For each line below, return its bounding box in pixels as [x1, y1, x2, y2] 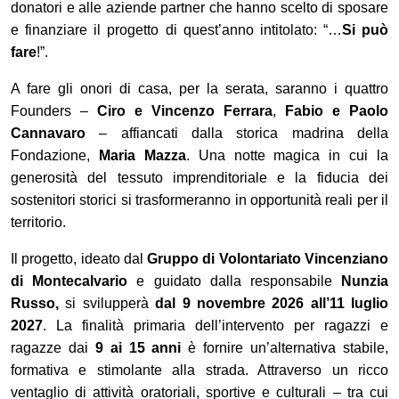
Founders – [11, 102, 97, 118]
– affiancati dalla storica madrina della [85, 125, 388, 141]
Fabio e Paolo [285, 102, 388, 118]
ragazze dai [11, 339, 88, 355]
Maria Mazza [98, 147, 186, 163]
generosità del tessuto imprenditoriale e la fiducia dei [11, 169, 388, 185]
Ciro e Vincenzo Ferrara [97, 102, 273, 118]
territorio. [11, 214, 66, 230]
